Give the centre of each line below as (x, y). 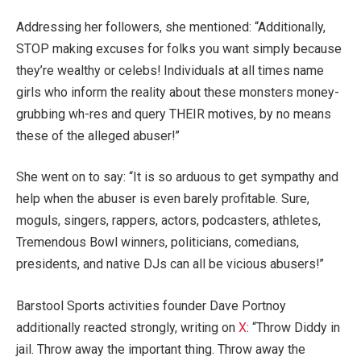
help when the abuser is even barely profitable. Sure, (163, 199)
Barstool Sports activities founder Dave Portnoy (151, 305)
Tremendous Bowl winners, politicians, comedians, (158, 243)
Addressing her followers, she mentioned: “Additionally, (171, 27)
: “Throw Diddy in (293, 327)
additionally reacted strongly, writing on (127, 327)
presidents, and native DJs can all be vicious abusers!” (170, 264)
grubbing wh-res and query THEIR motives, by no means (174, 114)
